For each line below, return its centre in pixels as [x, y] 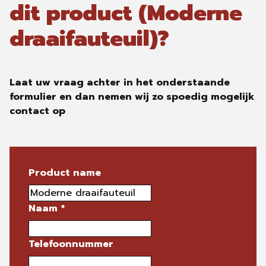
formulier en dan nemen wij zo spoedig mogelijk [132, 97]
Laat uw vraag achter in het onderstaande [120, 83]
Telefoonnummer [71, 244]
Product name [65, 173]
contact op [37, 111]
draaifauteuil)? [89, 39]
